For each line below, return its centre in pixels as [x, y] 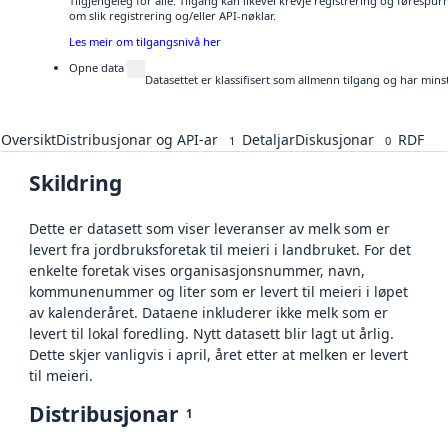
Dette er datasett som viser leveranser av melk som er [209, 229]
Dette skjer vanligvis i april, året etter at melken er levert [218, 355]
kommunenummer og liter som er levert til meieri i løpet [218, 292]
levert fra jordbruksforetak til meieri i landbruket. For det [220, 250]
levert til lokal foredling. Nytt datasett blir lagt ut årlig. [211, 334]
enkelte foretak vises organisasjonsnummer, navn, [197, 271]
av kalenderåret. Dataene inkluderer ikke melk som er [208, 313]
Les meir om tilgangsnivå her [145, 42]
